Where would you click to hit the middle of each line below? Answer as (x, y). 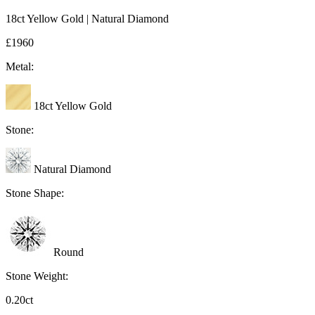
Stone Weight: (37, 276)
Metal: (20, 67)
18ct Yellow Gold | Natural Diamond (87, 19)
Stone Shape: (35, 193)
